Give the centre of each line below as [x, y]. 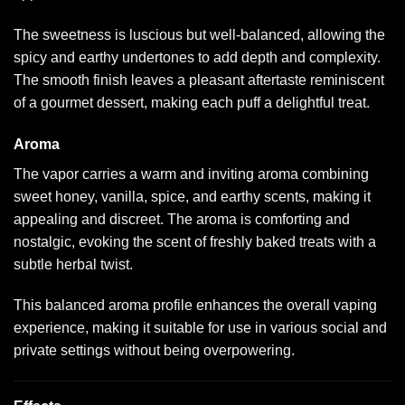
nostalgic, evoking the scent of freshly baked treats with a [195, 241]
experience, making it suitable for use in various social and [200, 328]
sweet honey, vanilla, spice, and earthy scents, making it [192, 196]
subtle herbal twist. [73, 264]
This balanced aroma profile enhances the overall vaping [195, 306]
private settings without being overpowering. [154, 351]
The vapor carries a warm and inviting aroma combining [191, 174]
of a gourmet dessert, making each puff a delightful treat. [192, 102]
